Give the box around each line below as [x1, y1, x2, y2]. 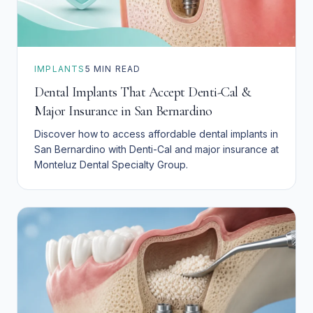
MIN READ [90, 63, 141, 74]
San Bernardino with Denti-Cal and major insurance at [34, 143, 279, 155]
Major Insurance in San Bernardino [34, 102, 212, 119]
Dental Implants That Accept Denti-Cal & [34, 83, 251, 101]
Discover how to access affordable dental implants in [34, 127, 278, 140]
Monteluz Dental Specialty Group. [34, 158, 188, 170]
